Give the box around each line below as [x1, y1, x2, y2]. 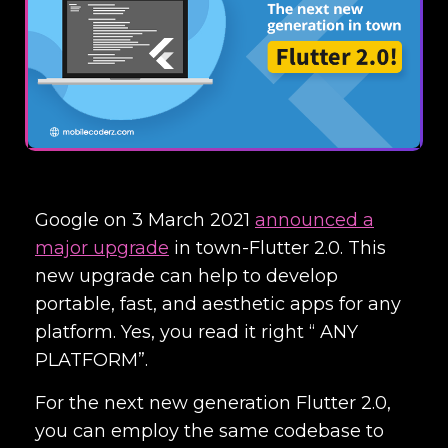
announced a [255, 208, 374, 231]
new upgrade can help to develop [35, 264, 338, 287]
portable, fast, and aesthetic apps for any [35, 292, 401, 315]
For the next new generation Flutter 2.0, [35, 391, 391, 414]
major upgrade [35, 236, 169, 259]
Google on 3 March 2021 [35, 208, 255, 231]
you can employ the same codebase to [35, 419, 384, 442]
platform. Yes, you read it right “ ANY [35, 320, 358, 343]
